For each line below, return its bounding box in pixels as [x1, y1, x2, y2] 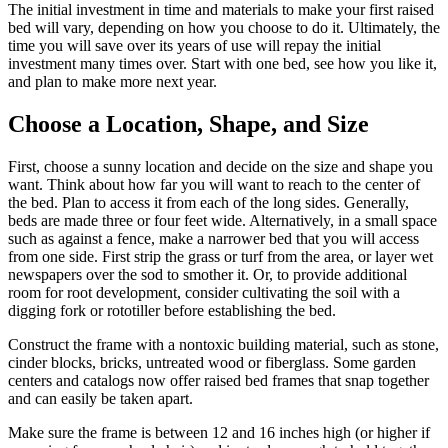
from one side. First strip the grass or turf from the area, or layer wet [8, 248, 433, 266]
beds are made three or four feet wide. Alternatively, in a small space [8, 212, 437, 230]
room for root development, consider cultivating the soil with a [8, 284, 400, 302]
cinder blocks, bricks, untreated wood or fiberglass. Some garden [8, 354, 416, 372]
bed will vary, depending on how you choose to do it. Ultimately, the [8, 19, 440, 37]
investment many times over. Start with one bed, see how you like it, [8, 55, 437, 73]
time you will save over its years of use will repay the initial [8, 37, 381, 55]
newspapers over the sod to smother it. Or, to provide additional [8, 266, 407, 284]
